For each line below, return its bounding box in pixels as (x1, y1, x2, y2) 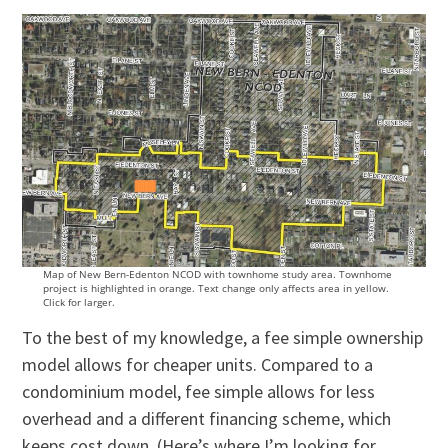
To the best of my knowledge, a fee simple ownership (22, 325, 424, 349)
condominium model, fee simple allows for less (22, 379, 376, 403)
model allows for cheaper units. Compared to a (22, 352, 374, 376)
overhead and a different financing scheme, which (22, 406, 392, 430)
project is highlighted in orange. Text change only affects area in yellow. (42, 280, 389, 295)
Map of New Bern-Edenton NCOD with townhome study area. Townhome (42, 266, 392, 281)
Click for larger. (42, 294, 115, 309)
